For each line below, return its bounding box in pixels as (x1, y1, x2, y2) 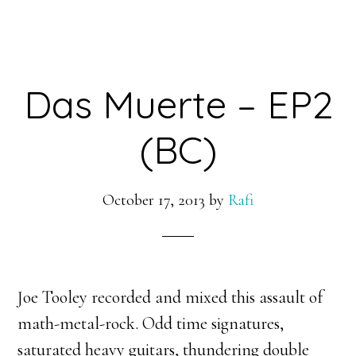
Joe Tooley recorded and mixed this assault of (17, 286, 323, 308)
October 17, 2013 (103, 190, 205, 210)
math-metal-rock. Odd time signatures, (17, 312, 284, 334)
